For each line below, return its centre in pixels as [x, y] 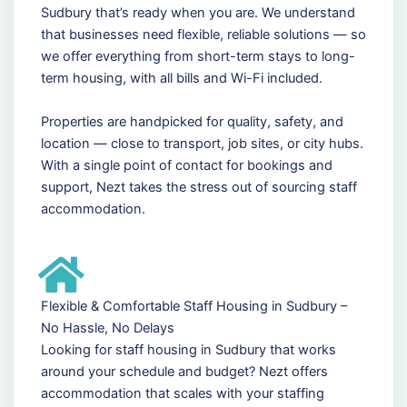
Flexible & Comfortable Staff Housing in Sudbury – [194, 306]
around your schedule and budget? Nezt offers [184, 371]
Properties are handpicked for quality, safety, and [192, 121]
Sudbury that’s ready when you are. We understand [198, 12]
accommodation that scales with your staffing [182, 393]
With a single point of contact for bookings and [186, 165]
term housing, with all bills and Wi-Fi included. [181, 78]
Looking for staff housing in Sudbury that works [188, 349]
